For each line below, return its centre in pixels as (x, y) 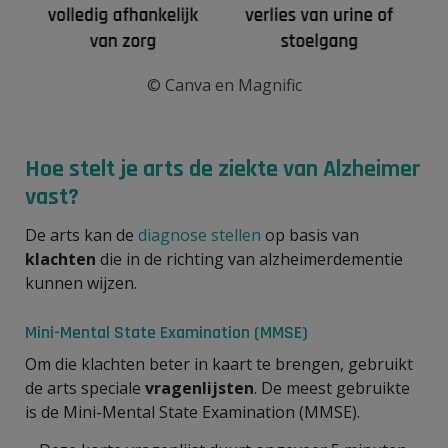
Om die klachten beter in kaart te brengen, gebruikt (219, 363)
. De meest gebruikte (332, 387)
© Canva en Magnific (224, 84)
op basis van (310, 234)
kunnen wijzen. (83, 282)
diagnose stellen (199, 234)
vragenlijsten (199, 387)
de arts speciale (85, 387)
